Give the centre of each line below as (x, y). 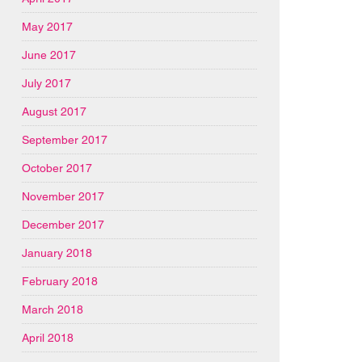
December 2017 (63, 224)
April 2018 (48, 337)
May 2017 (48, 26)
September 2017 (65, 139)
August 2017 (55, 111)
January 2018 (57, 253)
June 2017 (49, 55)
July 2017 (47, 83)
